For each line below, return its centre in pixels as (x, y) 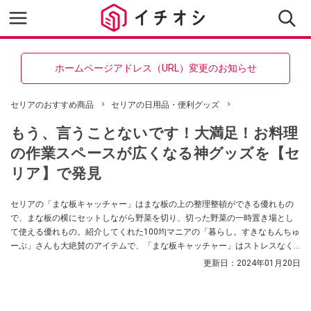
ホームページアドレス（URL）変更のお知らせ (155, 68)
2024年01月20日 (269, 263)
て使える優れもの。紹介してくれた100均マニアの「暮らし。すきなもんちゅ (155, 232)
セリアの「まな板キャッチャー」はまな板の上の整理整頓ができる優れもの (152, 204)
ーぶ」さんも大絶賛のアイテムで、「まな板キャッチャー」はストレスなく (152, 246)
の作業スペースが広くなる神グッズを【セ (155, 153)
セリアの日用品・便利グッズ (165, 105)
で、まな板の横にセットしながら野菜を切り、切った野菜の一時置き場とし (152, 218)
